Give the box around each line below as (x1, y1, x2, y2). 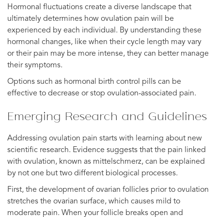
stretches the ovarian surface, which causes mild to (7, 197, 180, 205)
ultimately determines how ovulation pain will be (7, 15, 174, 23)
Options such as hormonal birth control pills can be (7, 77, 181, 86)
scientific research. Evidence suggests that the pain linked (7, 146, 206, 154)
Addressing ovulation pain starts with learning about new (7, 134, 202, 142)
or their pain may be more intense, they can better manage (7, 49, 209, 58)
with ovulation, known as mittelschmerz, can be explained (7, 157, 205, 166)
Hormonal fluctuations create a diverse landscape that (7, 3, 191, 11)
